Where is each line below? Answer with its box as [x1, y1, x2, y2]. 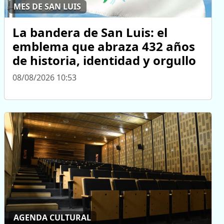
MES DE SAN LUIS [13, 1, 81, 12]
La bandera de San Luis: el [12, 23, 167, 40]
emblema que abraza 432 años [12, 37, 195, 54]
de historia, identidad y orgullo [12, 51, 196, 68]
